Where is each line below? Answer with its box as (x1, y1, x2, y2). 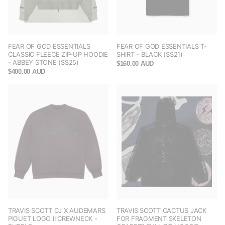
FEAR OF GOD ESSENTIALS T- (117, 42, 207, 51)
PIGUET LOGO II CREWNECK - (8, 214, 97, 223)
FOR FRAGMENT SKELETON (117, 214, 201, 223)
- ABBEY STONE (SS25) (8, 58, 79, 67)
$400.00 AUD (8, 68, 46, 76)
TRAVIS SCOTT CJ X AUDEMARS (8, 206, 105, 215)
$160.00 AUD (117, 60, 154, 68)
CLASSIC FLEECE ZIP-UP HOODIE (8, 50, 108, 59)
